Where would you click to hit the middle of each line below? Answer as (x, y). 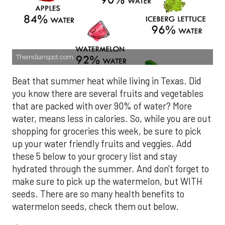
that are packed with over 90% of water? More (102, 106)
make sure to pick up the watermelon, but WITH (107, 182)
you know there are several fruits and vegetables (108, 94)
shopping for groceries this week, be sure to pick (107, 131)
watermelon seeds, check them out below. (95, 207)
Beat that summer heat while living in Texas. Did (107, 81)
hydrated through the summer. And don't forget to (110, 169)
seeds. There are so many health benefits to (98, 194)
